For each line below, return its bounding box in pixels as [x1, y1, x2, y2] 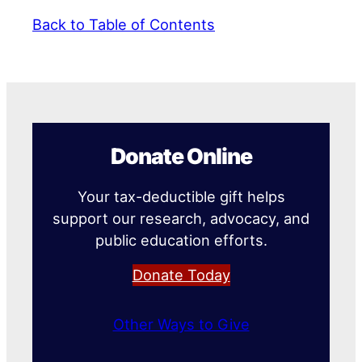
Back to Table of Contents [32, 15, 215, 33]
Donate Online [110, 142, 252, 169]
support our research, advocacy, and [53, 208, 309, 227]
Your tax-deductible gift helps [77, 187, 285, 205]
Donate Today [132, 265, 230, 284]
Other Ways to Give [112, 314, 250, 333]
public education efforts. [95, 230, 267, 249]
